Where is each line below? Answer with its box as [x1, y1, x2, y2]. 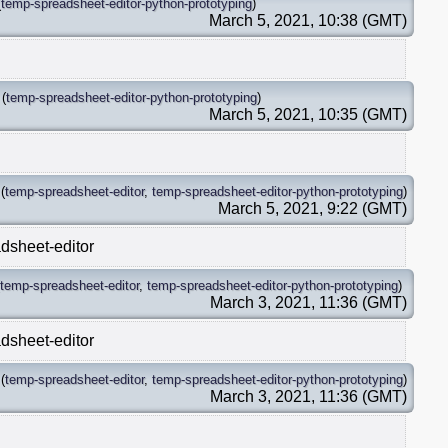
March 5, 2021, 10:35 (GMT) [209, 105, 407, 123]
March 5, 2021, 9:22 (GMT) [218, 199, 407, 217]
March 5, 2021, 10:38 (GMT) [209, 11, 407, 29]
